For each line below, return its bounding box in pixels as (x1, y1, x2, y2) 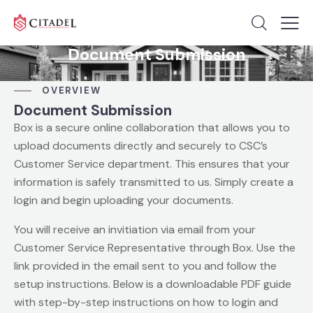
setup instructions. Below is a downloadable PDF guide (14, 276, 291, 291)
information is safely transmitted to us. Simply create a (14, 174, 293, 189)
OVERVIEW (42, 85, 101, 97)
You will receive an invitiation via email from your (14, 221, 256, 237)
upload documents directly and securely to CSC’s (14, 138, 268, 153)
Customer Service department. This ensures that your (14, 156, 290, 171)
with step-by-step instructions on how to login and (14, 294, 278, 310)
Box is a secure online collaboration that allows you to (14, 119, 290, 135)
